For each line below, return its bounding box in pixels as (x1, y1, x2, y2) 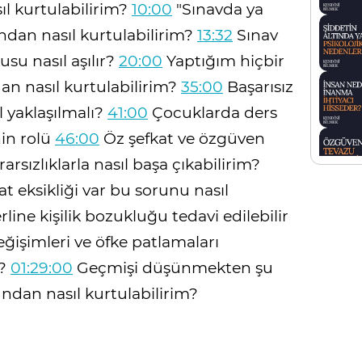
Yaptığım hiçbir (162, 52, 284, 71)
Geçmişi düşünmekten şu (73, 259, 273, 278)
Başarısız (223, 78, 293, 97)
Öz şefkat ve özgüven (99, 129, 265, 149)
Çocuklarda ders (148, 103, 277, 123)
